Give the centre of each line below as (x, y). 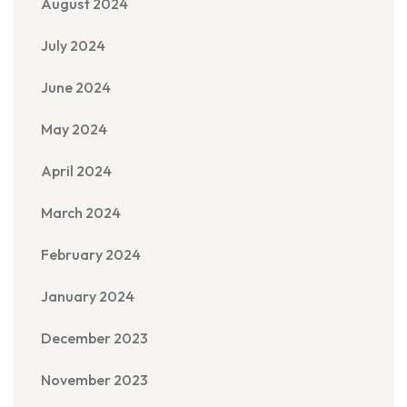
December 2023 (94, 338)
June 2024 (76, 87)
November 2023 (94, 380)
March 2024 (81, 213)
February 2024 (91, 254)
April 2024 (76, 171)
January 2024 (88, 296)
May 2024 (74, 129)
